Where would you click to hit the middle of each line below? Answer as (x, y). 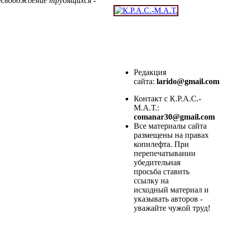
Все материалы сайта (170, 126)
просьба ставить (162, 172)
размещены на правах (171, 135)
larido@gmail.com (189, 82)
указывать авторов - (168, 199)
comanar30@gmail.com (174, 117)
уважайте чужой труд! (172, 208)
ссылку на (151, 181)
